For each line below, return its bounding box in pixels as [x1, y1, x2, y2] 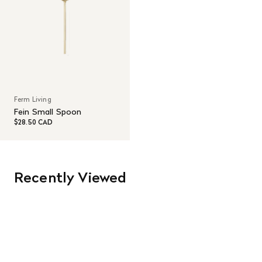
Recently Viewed [14, 167, 127, 188]
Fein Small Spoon [14, 105, 82, 118]
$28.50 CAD [14, 117, 53, 127]
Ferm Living [14, 94, 51, 104]
